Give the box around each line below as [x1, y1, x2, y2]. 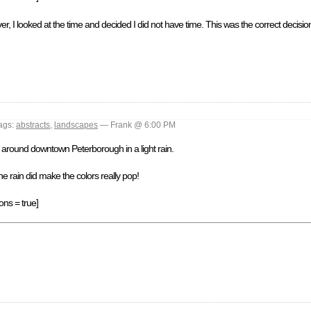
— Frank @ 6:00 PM [98, 120, 176, 131]
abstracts [16, 120, 50, 131]
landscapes [54, 120, 98, 131]
